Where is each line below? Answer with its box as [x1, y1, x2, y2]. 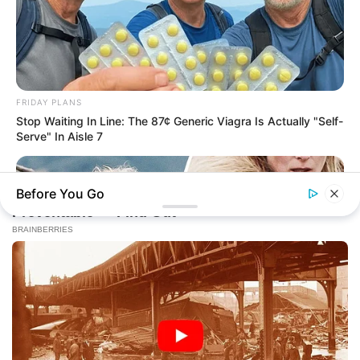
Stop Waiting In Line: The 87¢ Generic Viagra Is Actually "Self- [16, 114, 343, 129]
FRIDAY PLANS [16, 97, 82, 108]
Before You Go [16, 186, 104, 202]
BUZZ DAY [16, 347, 60, 358]
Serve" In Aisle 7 [16, 129, 103, 144]
